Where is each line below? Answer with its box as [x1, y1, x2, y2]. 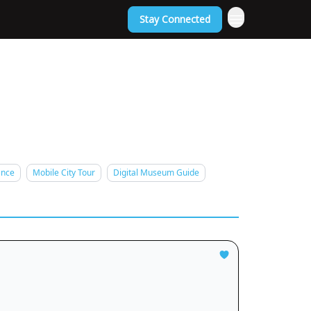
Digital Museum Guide [113, 167, 199, 178]
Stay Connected [140, 12, 210, 26]
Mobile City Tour [33, 167, 95, 178]
